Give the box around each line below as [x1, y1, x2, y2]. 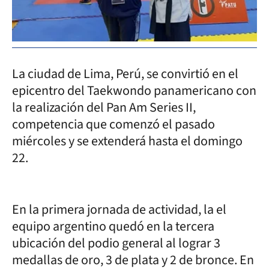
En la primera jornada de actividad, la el [12, 199, 226, 219]
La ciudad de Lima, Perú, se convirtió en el [12, 64, 238, 83]
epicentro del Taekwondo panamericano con [12, 80, 256, 100]
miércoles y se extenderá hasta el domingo [12, 131, 243, 151]
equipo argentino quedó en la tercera [12, 216, 214, 236]
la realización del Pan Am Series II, [12, 97, 196, 117]
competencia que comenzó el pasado [12, 114, 215, 134]
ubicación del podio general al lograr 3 [12, 233, 220, 253]
